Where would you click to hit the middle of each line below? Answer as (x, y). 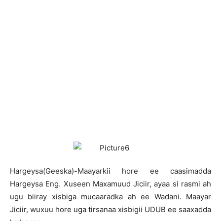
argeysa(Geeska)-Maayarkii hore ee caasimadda (113, 171)
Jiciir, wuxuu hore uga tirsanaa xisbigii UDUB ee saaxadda (110, 209)
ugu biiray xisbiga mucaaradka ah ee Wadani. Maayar (110, 197)
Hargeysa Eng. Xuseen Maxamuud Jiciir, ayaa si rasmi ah (110, 184)
